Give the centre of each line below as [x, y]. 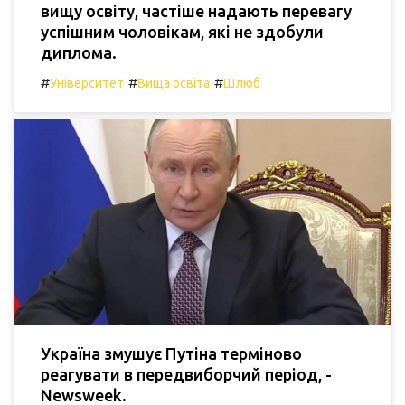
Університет [87, 84]
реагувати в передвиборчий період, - [186, 374]
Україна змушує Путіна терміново [171, 353]
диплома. [79, 53]
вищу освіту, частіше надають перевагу [196, 11]
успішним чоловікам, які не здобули [182, 32]
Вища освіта [174, 84]
